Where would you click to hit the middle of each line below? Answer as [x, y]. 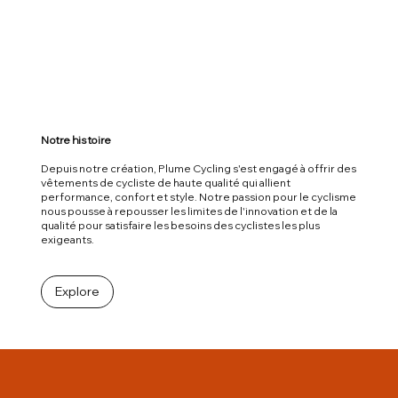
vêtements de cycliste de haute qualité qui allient [165, 183]
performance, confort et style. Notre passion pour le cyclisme [198, 197]
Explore [77, 292]
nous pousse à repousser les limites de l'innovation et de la [189, 211]
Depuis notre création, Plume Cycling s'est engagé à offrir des [198, 169]
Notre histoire [76, 140]
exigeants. [67, 240]
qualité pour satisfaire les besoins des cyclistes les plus [180, 226]
